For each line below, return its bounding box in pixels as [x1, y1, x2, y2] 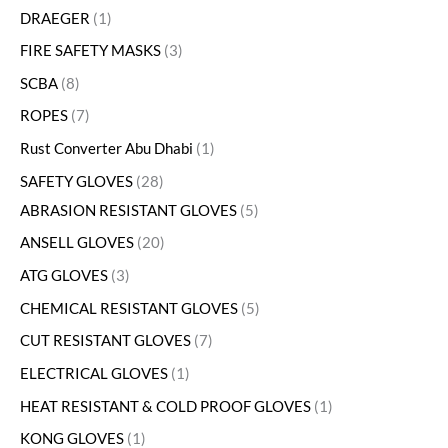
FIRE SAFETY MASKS [20, 42, 161, 60]
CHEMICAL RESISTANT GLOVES [20, 299, 238, 317]
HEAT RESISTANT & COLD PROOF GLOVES [20, 397, 311, 415]
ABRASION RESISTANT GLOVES [20, 201, 237, 219]
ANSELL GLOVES [20, 234, 134, 252]
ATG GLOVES [20, 267, 108, 285]
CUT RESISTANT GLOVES [20, 332, 191, 350]
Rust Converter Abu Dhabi [20, 140, 193, 158]
